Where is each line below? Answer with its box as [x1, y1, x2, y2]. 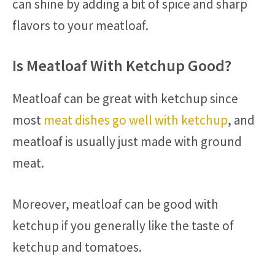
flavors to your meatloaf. [12, 17, 149, 34]
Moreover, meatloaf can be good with [12, 195, 219, 212]
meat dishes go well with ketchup [44, 112, 228, 128]
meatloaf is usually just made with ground [12, 133, 242, 150]
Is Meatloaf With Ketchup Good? [12, 55, 231, 76]
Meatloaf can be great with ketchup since [12, 90, 238, 107]
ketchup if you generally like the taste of [12, 217, 234, 234]
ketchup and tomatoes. [12, 238, 142, 255]
